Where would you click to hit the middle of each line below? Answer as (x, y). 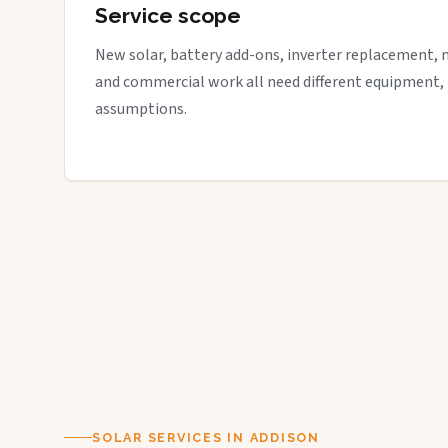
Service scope (168, 15)
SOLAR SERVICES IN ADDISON (206, 437)
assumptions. (141, 109)
